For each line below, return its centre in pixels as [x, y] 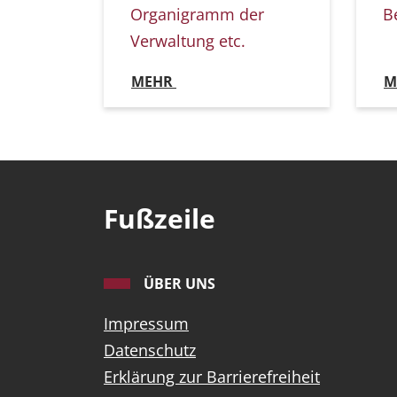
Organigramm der [197, 15]
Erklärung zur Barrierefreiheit [212, 377]
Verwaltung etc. [188, 41]
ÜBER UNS [179, 284]
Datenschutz [150, 350]
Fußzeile [160, 219]
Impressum [146, 324]
